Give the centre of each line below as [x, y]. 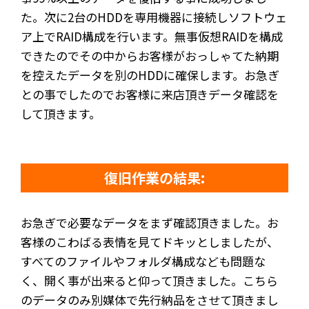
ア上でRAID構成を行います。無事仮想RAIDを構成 [152, 36]
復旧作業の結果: [154, 177]
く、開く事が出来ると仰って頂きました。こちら [149, 280]
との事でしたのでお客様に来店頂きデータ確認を [150, 94]
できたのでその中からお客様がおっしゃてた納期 [150, 55]
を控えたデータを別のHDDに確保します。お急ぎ [150, 74]
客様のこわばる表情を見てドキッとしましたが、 [150, 241]
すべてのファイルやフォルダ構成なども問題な [143, 261]
